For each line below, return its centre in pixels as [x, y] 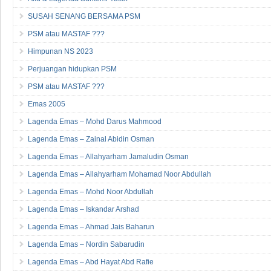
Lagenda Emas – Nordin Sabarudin [86, 244]
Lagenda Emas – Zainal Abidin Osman [91, 139]
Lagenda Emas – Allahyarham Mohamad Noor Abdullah [119, 174]
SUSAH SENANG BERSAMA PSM [84, 16]
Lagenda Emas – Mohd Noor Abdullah [91, 191]
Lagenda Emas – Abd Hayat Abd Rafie [91, 262]
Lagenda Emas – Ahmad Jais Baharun [91, 227]
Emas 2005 [47, 104]
